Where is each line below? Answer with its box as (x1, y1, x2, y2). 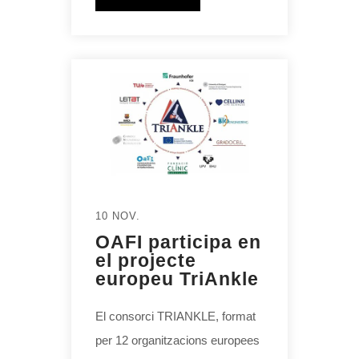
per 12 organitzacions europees (95, 333, 260, 348)
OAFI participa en (95, 232, 261, 253)
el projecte (95, 250, 196, 272)
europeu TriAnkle (95, 268, 259, 290)
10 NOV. (95, 210, 140, 223)
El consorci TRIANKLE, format (95, 309, 256, 324)
